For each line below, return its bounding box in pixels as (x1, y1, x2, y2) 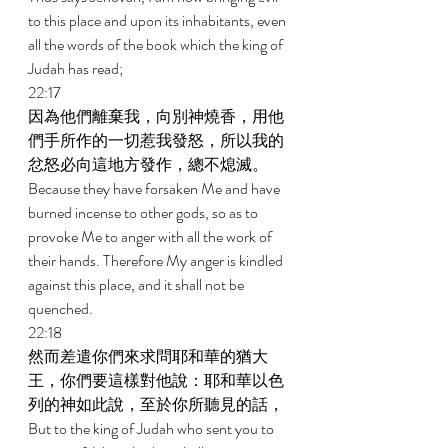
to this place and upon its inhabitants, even (28, 9, 289, 32)
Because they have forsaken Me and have (28, 177, 283, 200)
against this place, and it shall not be (28, 273, 247, 296)
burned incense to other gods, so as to (28, 201, 261, 224)
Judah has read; (28, 57, 126, 80)
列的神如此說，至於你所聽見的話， (28, 393, 287, 416)
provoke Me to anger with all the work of (28, 225, 275, 248)
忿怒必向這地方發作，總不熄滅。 (28, 153, 271, 176)
